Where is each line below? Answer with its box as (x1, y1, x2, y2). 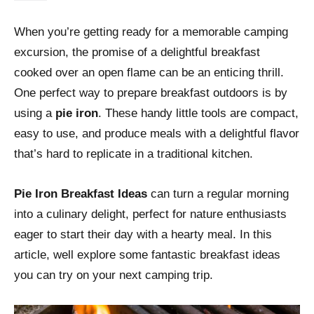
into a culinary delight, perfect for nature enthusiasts (14, 207, 287, 221)
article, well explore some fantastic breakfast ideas (14, 248, 280, 262)
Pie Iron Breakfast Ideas (14, 187, 147, 201)
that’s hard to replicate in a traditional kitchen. (14, 147, 253, 161)
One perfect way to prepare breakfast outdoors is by (14, 86, 287, 100)
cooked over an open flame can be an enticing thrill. (14, 66, 284, 80)
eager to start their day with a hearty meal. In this (14, 228, 272, 242)
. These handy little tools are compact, (98, 107, 299, 121)
